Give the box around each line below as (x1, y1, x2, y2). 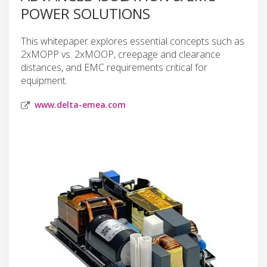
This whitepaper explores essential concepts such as (21, 34, 244, 48)
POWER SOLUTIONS (21, 3, 150, 23)
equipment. (21, 73, 67, 87)
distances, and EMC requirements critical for (21, 60, 207, 74)
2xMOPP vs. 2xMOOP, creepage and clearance (21, 47, 221, 61)
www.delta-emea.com (35, 98, 126, 110)
